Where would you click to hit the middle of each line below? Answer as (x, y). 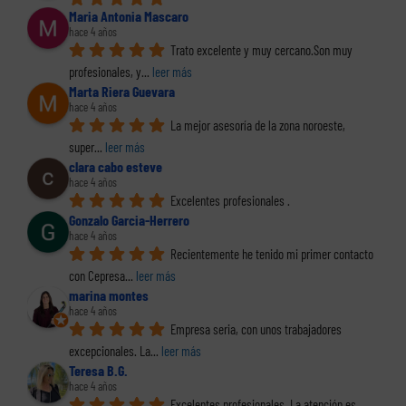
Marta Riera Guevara (122, 92)
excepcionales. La (110, 351)
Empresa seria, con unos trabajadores (256, 329)
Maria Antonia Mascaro (129, 16)
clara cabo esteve (116, 167)
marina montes (109, 295)
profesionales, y (105, 72)
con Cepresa (97, 276)
